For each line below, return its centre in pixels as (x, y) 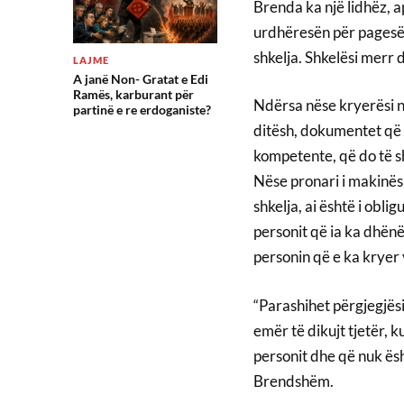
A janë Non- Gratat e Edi (140, 79)
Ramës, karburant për (133, 94)
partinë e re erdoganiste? (142, 110)
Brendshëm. (293, 381)
